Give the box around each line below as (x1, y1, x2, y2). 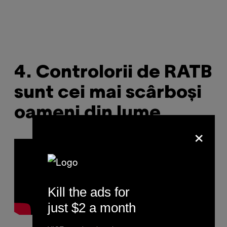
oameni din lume (14, 104, 161, 122)
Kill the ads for (48, 184, 130, 200)
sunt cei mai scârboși (14, 84, 202, 101)
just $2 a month (48, 200, 136, 215)
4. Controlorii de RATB (14, 64, 212, 81)
